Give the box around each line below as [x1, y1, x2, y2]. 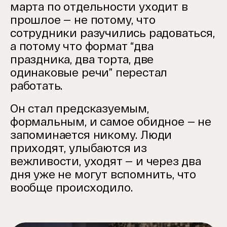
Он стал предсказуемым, [10, 102, 149, 115]
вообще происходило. [10, 181, 133, 194]
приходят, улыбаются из [10, 141, 147, 155]
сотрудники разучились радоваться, [10, 26, 215, 40]
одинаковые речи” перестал [10, 66, 168, 79]
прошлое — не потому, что [10, 13, 156, 26]
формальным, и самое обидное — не [10, 115, 211, 128]
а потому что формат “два [10, 40, 154, 53]
